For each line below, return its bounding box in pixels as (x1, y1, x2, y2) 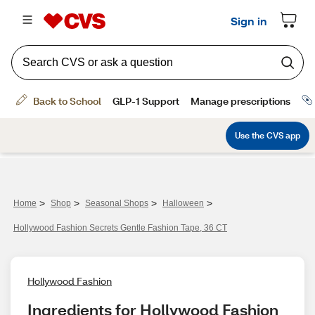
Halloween (162, 198, 204, 208)
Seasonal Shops (85, 198, 148, 208)
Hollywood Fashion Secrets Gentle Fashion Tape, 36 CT (13, 223, 227, 233)
